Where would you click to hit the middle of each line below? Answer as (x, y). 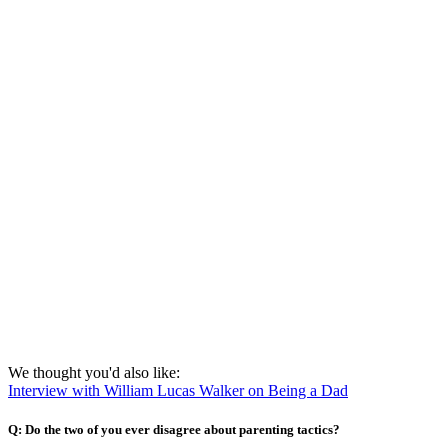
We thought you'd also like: (94, 372)
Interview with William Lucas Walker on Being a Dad (178, 390)
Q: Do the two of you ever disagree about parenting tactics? (174, 430)
